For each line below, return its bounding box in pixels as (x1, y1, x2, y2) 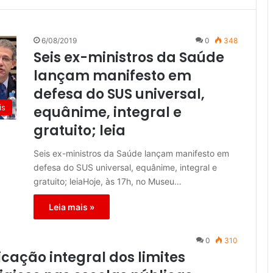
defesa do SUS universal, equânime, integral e (34, 162, 217, 173)
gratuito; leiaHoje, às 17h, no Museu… (34, 176, 182, 187)
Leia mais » (49, 202, 94, 213)
